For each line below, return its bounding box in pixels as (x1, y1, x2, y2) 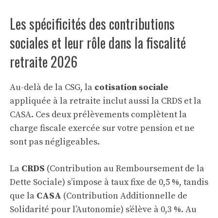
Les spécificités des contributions (10, 14, 175, 34)
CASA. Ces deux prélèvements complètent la (10, 109, 187, 120)
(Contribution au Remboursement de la (45, 163, 204, 174)
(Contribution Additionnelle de (61, 190, 187, 201)
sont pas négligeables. (10, 136, 100, 147)
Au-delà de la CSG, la (10, 82, 94, 93)
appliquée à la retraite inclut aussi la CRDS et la (10, 95, 201, 107)
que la (10, 190, 36, 201)
